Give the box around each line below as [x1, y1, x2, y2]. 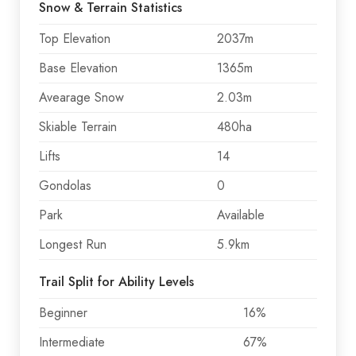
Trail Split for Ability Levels [39, 272, 194, 291]
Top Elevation [39, 29, 110, 48]
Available [217, 205, 265, 224]
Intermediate [39, 332, 105, 351]
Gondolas [39, 176, 91, 195]
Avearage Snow [39, 87, 124, 106]
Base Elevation [39, 58, 118, 77]
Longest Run [39, 234, 106, 253]
